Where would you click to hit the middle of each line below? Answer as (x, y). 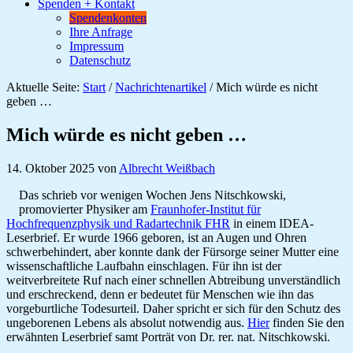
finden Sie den (307, 322)
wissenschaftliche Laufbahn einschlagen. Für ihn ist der (144, 266)
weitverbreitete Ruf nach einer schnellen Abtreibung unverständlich (173, 280)
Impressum (97, 46)
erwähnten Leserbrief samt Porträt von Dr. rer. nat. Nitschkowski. (168, 336)
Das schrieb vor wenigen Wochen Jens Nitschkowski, (152, 195)
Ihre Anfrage (101, 32)
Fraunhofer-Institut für (206, 209)
